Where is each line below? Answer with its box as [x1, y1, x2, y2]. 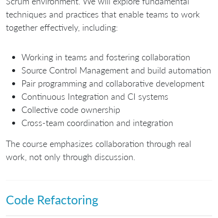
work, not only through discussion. [6, 151, 135, 163]
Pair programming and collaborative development [21, 78, 204, 89]
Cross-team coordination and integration [21, 117, 173, 128]
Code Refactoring [6, 192, 98, 207]
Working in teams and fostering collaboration [21, 52, 190, 63]
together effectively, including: [6, 22, 118, 33]
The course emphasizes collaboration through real [6, 138, 191, 149]
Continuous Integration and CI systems [21, 91, 168, 102]
